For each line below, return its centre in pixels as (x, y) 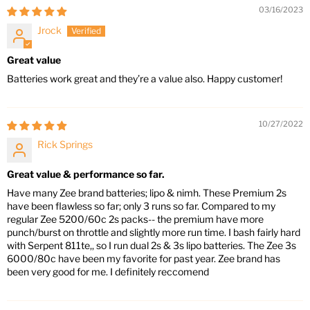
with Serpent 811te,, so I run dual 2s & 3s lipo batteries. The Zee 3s (152, 246)
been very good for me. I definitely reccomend (108, 272)
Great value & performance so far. (86, 174)
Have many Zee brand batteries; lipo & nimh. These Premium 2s (147, 193)
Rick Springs (65, 145)
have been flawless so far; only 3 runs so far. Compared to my (141, 206)
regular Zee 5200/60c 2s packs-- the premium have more (135, 219)
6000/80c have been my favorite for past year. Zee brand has (144, 259)
